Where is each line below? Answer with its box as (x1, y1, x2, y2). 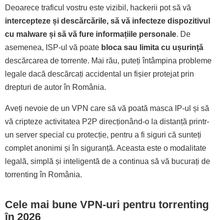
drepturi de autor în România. (5, 83, 106, 92)
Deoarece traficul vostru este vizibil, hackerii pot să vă (5, 3, 191, 12)
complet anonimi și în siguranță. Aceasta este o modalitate (5, 144, 206, 153)
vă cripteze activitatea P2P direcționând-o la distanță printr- (5, 117, 209, 126)
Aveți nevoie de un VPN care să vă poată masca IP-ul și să (5, 104, 209, 113)
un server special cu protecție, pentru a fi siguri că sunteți (5, 131, 201, 139)
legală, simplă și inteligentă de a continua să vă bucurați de (5, 157, 210, 166)
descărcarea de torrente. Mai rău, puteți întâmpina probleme (5, 56, 212, 65)
